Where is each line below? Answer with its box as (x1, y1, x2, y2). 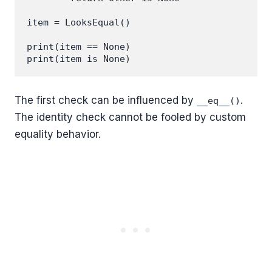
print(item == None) (27, 41, 131, 52)
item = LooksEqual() (27, 16, 131, 28)
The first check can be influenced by (15, 94, 197, 106)
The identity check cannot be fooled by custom (15, 111, 246, 123)
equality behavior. (15, 128, 101, 140)
